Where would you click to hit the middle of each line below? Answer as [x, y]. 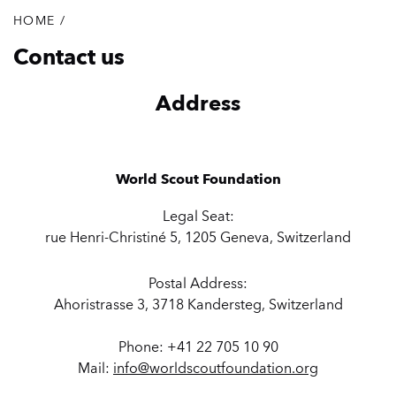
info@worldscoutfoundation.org [216, 368]
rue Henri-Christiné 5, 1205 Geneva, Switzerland [198, 237]
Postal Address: [198, 283]
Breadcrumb [77, 41]
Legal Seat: [198, 216]
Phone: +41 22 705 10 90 [198, 346]
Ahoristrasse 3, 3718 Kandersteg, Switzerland [198, 304]
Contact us [69, 57]
